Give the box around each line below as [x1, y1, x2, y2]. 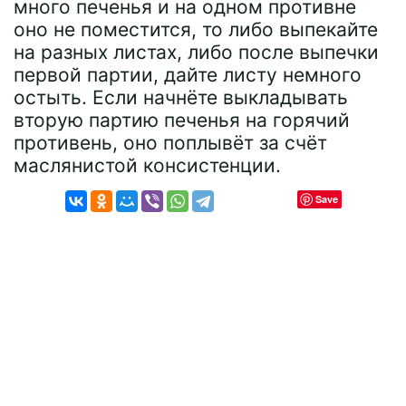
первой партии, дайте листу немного [14, 63, 362, 86]
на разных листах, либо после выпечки [14, 40, 379, 63]
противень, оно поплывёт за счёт [14, 130, 327, 154]
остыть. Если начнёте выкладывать [14, 85, 348, 109]
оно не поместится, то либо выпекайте [14, 17, 378, 41]
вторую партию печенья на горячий [14, 108, 350, 131]
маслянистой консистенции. [14, 153, 281, 177]
